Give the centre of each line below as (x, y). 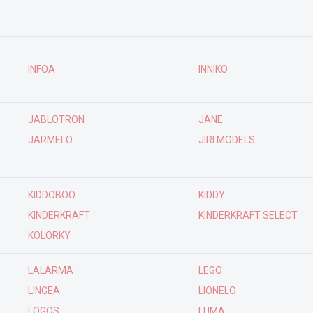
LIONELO (217, 291)
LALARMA (50, 270)
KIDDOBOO (51, 195)
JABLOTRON (56, 119)
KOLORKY (49, 235)
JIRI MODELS (227, 140)
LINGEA (44, 291)
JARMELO (50, 140)
